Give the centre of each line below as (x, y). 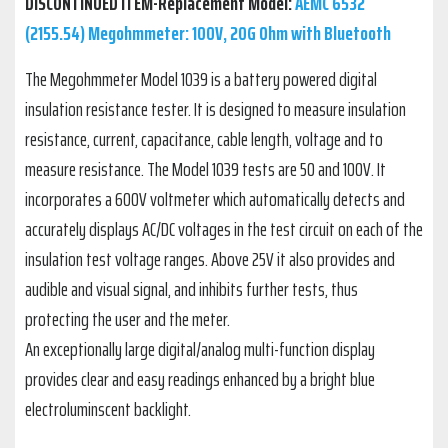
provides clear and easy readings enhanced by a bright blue (200, 379)
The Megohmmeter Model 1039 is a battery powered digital (201, 79)
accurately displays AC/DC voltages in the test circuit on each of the (224, 229)
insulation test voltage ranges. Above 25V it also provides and (210, 259)
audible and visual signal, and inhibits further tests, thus (191, 289)
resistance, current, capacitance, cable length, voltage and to (204, 139)
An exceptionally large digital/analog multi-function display (200, 349)
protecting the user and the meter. (127, 319)
